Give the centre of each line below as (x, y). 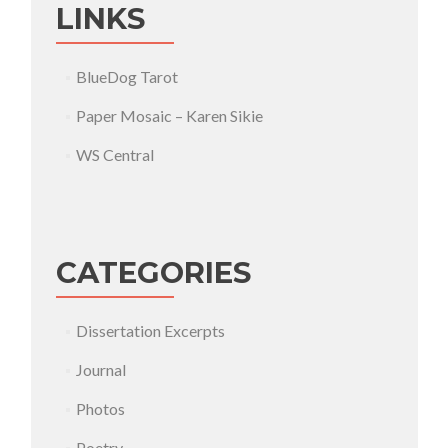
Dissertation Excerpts (151, 330)
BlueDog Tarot (127, 76)
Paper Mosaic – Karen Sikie (170, 115)
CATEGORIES (153, 272)
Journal (101, 369)
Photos (101, 408)
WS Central (115, 154)
